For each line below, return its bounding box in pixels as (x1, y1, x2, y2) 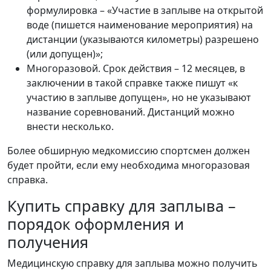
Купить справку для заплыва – (7, 195, 236, 217)
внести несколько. (27, 120, 114, 134)
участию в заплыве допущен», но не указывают (27, 91, 251, 105)
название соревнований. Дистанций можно (27, 105, 235, 119)
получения (7, 232, 88, 253)
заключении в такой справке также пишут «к (27, 76, 238, 90)
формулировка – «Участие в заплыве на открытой (27, 4, 263, 18)
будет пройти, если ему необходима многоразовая (7, 158, 250, 172)
